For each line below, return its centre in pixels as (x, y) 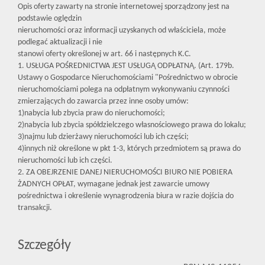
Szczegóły (44, 246)
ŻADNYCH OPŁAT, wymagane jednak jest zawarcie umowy (114, 185)
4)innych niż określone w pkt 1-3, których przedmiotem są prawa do (129, 149)
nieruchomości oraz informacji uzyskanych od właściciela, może (122, 31)
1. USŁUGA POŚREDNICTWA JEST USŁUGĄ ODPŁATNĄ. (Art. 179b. (126, 66)
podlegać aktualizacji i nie (60, 43)
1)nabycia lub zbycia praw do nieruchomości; (91, 114)
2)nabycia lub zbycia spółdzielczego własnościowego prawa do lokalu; (132, 125)
